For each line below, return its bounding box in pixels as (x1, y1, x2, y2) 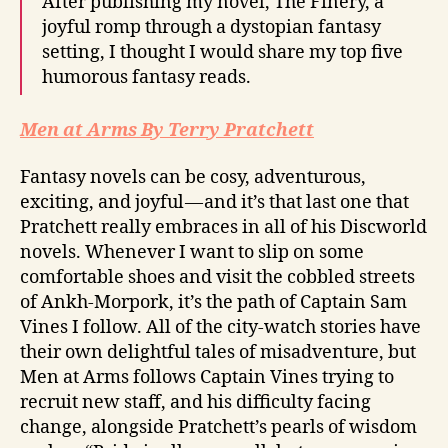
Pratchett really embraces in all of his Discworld (20, 216, 427, 240)
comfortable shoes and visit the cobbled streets (20, 266, 415, 290)
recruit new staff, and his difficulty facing (20, 391, 371, 415)
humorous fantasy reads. (42, 66, 251, 90)
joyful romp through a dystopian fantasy (42, 16, 381, 40)
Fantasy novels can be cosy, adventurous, (20, 166, 366, 190)
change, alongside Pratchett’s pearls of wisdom (20, 416, 417, 440)
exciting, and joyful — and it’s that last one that (20, 191, 409, 215)
